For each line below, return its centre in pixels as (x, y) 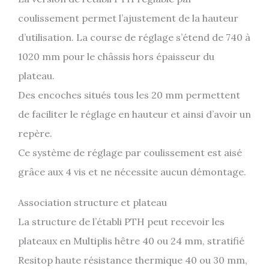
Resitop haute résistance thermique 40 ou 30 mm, (133, 260)
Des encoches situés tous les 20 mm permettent (129, 95)
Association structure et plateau (92, 203)
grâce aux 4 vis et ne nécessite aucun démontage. (132, 172)
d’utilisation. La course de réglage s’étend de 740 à (134, 38)
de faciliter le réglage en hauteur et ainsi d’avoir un (134, 114)
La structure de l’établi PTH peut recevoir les (121, 222)
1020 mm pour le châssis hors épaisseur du (116, 57)
